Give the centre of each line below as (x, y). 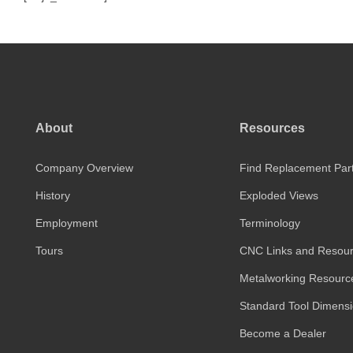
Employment (67, 223)
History (53, 195)
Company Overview (84, 167)
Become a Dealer (282, 333)
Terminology (269, 223)
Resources (272, 128)
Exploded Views (279, 195)
